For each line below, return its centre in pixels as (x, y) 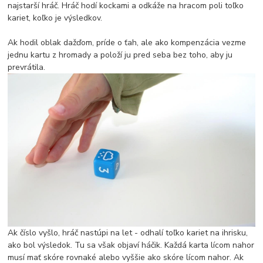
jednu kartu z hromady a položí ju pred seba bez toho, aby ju (120, 55)
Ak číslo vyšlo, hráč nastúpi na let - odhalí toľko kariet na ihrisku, (128, 233)
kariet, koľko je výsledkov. (55, 18)
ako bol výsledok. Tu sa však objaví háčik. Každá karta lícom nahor (131, 245)
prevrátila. (27, 67)
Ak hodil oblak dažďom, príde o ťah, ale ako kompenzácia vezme (127, 42)
